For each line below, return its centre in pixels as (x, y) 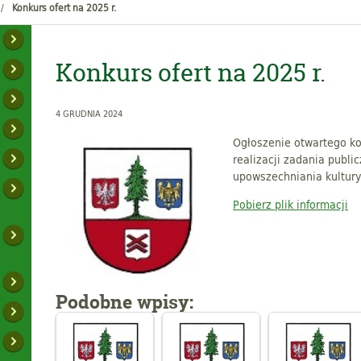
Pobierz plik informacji (290, 204)
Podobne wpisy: (124, 301)
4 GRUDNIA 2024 (89, 113)
